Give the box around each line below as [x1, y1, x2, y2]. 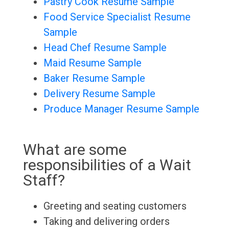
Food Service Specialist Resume [43, 11, 191, 24]
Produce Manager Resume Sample [43, 103, 199, 116]
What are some [22, 141, 127, 159]
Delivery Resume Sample [43, 87, 155, 100]
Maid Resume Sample [43, 57, 142, 70]
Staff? [22, 171, 65, 190]
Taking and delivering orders [43, 215, 170, 228]
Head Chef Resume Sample [43, 41, 167, 54]
